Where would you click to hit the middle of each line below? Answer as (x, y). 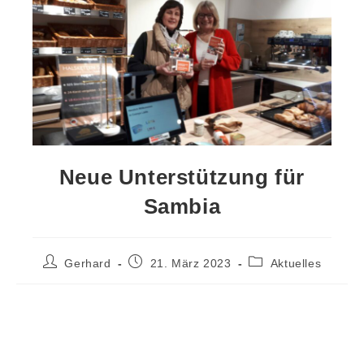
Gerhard (88, 263)
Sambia (182, 206)
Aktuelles (296, 263)
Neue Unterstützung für (182, 177)
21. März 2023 (191, 263)
